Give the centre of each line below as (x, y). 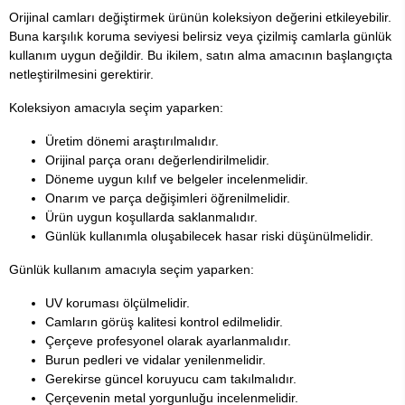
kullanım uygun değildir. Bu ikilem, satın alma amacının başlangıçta (201, 55)
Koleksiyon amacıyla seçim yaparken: (116, 107)
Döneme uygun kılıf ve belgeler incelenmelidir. (177, 179)
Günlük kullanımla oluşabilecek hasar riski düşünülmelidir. (209, 235)
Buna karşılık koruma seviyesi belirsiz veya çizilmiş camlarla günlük (200, 36)
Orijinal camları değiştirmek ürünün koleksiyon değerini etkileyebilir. (200, 17)
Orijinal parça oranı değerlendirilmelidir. (157, 160)
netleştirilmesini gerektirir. (81, 74)
